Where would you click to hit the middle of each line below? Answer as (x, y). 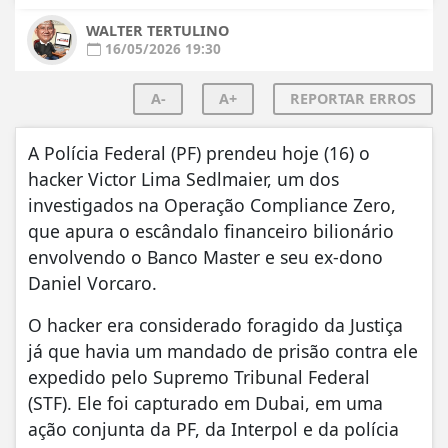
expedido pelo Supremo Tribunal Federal (199, 377)
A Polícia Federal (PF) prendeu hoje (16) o (199, 153)
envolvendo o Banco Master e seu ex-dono (205, 257)
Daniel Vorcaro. (95, 283)
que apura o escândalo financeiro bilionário (211, 231)
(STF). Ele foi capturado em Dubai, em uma (205, 403)
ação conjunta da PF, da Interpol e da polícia (213, 429)
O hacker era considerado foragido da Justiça (215, 325)
